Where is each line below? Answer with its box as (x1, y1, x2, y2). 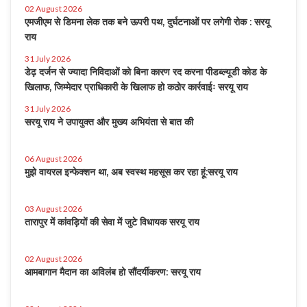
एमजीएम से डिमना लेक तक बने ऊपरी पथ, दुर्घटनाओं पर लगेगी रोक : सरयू (25, 16, 270, 28)
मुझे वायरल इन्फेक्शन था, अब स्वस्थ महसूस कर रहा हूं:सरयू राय (25, 166, 238, 178)
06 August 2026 (25, 153, 82, 164)
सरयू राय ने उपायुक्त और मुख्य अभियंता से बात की (25, 116, 193, 128)
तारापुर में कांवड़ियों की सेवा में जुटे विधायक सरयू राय (25, 216, 199, 228)
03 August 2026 (25, 204, 82, 214)
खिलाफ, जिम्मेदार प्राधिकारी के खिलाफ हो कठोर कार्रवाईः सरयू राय (25, 81, 248, 93)
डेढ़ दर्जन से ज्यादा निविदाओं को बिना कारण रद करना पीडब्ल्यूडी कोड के (25, 66, 267, 78)
